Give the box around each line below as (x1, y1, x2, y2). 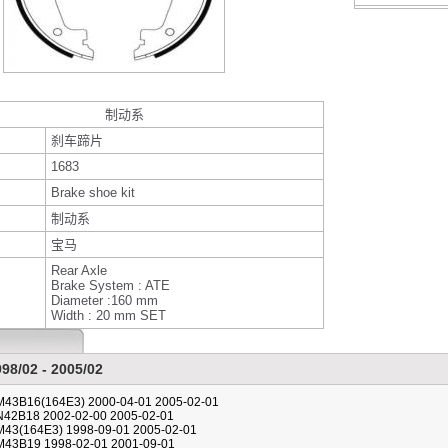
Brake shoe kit (51, 185, 135, 200)
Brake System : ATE (51, 278, 170, 293)
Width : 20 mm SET (51, 308, 166, 323)
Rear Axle (51, 263, 107, 278)
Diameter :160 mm (51, 293, 158, 308)
